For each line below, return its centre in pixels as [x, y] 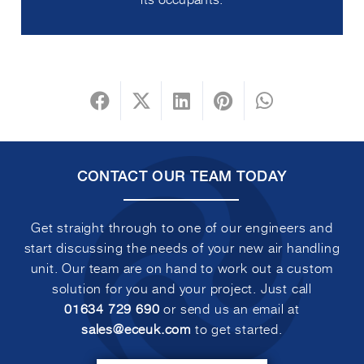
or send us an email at [230, 308]
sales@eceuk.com [136, 328]
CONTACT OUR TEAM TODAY [182, 175]
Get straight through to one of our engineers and [182, 226]
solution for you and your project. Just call [182, 287]
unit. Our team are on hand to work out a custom [182, 267]
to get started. [237, 328]
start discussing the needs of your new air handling [182, 247]
